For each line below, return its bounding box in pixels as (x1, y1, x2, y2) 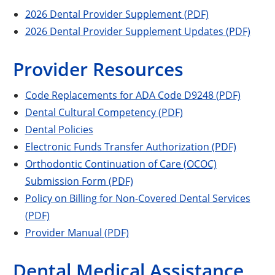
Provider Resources (13, 56, 184, 81)
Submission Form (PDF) (25, 174, 133, 187)
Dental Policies (25, 122, 93, 136)
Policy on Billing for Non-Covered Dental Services (25, 191, 250, 204)
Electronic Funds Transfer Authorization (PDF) (25, 139, 236, 153)
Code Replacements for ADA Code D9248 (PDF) (25, 88, 241, 101)
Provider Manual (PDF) (25, 225, 129, 239)
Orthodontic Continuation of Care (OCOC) (25, 157, 217, 170)
